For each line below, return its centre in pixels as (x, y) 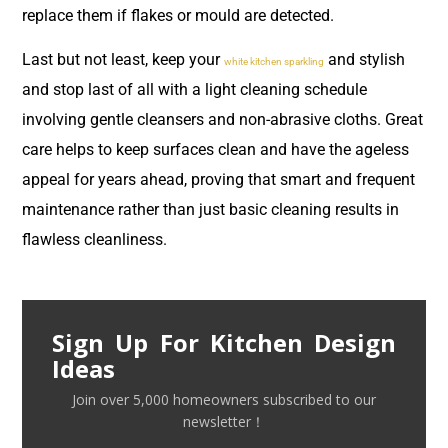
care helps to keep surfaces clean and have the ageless (215, 150)
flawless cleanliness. (94, 240)
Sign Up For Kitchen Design (224, 342)
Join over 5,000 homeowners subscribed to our (224, 399)
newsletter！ (224, 421)
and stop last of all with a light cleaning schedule (194, 90)
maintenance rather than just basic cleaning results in (210, 210)
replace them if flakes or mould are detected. (180, 15)
